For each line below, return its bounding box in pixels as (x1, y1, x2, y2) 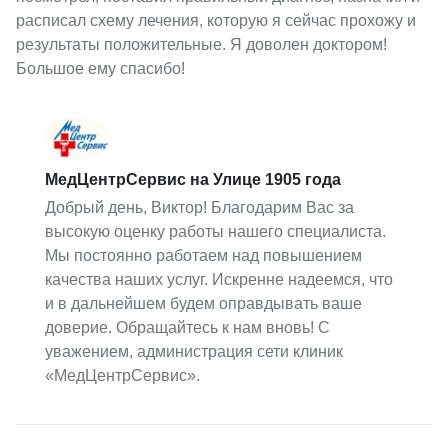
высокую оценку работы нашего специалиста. (45, 223, 387, 241)
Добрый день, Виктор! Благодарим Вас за (45, 199, 355, 217)
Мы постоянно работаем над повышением (45, 247, 363, 265)
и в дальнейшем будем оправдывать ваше (45, 295, 363, 313)
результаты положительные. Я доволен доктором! (15, 36, 387, 54)
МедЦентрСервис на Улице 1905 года (45, 171, 342, 189)
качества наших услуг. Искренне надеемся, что (45, 271, 394, 289)
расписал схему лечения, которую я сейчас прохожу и (15, 12, 416, 30)
